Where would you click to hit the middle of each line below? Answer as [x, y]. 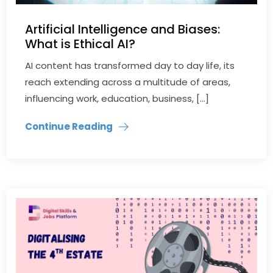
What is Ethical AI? [80, 44]
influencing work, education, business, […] [117, 99]
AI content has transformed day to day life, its [130, 66]
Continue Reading [69, 127]
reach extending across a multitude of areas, [128, 82]
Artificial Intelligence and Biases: [123, 30]
